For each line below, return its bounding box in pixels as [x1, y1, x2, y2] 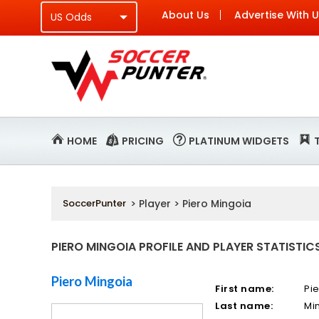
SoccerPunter [63, 197, 126, 210]
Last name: [215, 299, 273, 313]
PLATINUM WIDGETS [189, 134, 289, 148]
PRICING [122, 134, 164, 148]
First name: [215, 282, 274, 296]
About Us [162, 8, 209, 22]
